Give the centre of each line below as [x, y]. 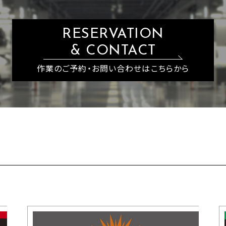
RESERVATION [113, 34]
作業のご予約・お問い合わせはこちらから [113, 69]
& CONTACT [113, 51]
